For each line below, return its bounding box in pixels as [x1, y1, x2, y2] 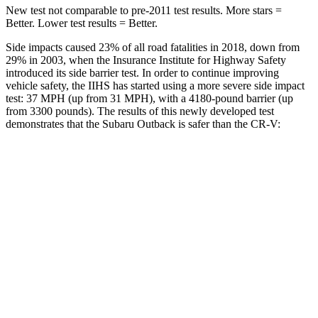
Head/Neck [64, 294, 106, 305]
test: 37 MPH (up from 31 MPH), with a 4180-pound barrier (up [6, 92, 293, 104]
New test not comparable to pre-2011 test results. [6, 4, 223, 16]
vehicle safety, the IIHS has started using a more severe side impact [6, 79, 305, 92]
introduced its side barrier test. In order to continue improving [6, 66, 279, 79]
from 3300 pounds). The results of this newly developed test [6, 104, 274, 117]
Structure [67, 229, 103, 239]
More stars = [223, 4, 282, 16]
